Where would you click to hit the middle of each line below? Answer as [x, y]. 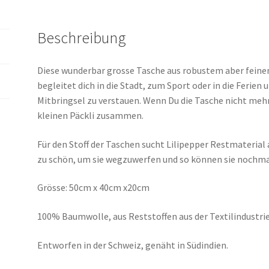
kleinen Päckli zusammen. [91, 115]
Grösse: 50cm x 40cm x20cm [94, 188]
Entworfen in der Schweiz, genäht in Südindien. [133, 245]
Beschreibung [82, 38]
